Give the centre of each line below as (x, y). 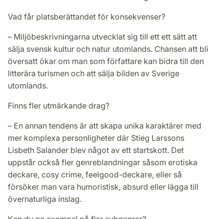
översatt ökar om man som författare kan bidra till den (106, 61)
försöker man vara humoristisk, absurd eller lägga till (103, 186)
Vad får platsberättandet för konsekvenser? (87, 16)
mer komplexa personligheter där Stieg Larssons (96, 138)
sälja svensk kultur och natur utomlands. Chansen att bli (108, 49)
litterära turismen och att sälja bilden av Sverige (94, 73)
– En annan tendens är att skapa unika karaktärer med (105, 125)
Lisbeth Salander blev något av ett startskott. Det (96, 150)
